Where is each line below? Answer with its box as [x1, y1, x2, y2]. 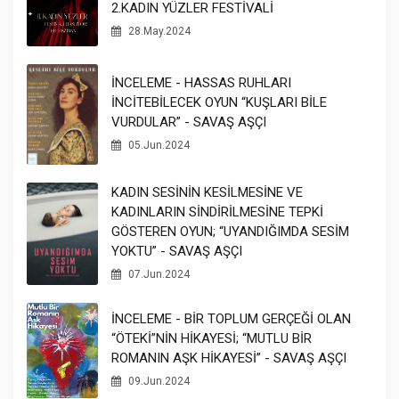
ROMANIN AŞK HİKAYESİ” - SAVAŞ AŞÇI [111, 349, 346, 366]
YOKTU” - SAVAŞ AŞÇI [111, 243, 242, 260]
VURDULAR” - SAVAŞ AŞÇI [111, 114, 266, 130]
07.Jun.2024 [126, 268, 190, 281]
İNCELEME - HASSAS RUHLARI [111, 75, 291, 91]
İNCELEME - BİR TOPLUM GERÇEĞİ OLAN [111, 310, 351, 327]
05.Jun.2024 [126, 139, 190, 151]
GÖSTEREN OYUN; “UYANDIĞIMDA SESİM [111, 224, 349, 240]
